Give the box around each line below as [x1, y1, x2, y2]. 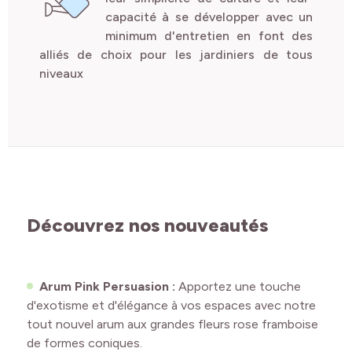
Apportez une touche [178, 279, 301, 295]
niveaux [39, 66, 83, 82]
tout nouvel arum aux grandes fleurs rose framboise [27, 317, 318, 332]
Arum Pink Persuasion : [39, 279, 178, 295]
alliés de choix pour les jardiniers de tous [39, 47, 313, 63]
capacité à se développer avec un [105, 9, 313, 25]
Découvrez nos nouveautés [27, 214, 268, 237]
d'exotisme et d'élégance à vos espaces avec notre [27, 298, 316, 313]
